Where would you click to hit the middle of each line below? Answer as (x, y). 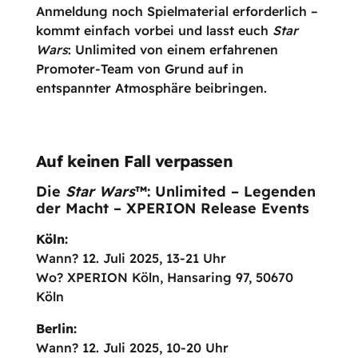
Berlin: (56, 329)
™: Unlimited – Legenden (225, 192)
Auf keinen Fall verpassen (134, 161)
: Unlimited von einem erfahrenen (173, 49)
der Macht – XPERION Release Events (172, 209)
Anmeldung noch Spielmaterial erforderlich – (177, 11)
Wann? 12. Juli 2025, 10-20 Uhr (132, 348)
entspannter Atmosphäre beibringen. (151, 88)
